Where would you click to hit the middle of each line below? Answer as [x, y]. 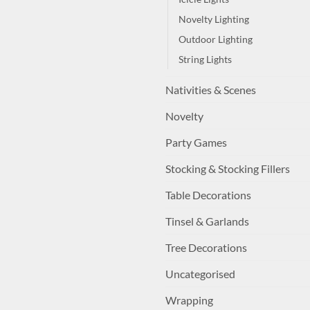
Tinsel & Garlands [207, 221]
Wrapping [189, 300]
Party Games [196, 143]
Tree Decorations [206, 248]
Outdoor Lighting [216, 39]
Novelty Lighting [214, 19]
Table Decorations [208, 195]
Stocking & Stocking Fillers [228, 169]
